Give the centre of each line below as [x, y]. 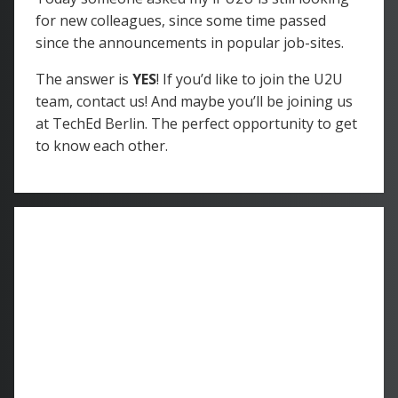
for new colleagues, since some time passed [181, 20]
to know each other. [102, 146]
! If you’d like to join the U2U [250, 79]
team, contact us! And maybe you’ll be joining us [194, 101]
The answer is [84, 79]
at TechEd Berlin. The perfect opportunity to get [196, 123]
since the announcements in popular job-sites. [190, 43]
